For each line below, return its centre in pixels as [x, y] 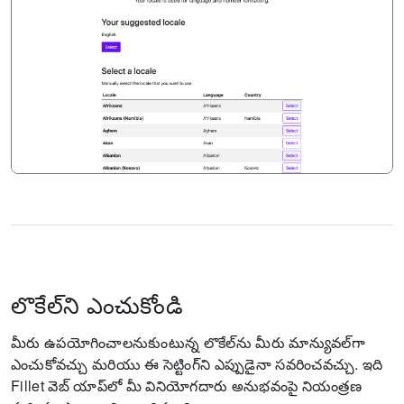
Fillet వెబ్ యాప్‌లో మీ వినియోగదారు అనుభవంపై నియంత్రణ [186, 385]
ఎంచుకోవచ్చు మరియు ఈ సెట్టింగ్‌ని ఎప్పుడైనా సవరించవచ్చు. [185, 363]
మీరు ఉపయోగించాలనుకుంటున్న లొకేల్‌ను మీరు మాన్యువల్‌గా [188, 342]
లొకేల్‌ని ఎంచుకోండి [97, 303]
